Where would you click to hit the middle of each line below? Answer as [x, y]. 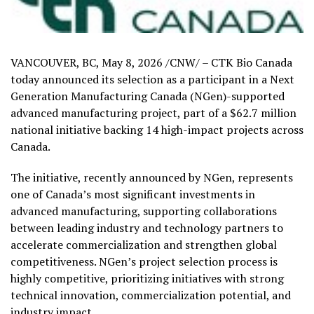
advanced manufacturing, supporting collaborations [144, 211]
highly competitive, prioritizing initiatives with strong [147, 279]
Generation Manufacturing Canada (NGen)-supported [148, 96]
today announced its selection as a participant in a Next [152, 80]
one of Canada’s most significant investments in [133, 194]
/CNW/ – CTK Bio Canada [227, 63]
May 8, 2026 [132, 63]
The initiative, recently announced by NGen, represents [152, 178]
